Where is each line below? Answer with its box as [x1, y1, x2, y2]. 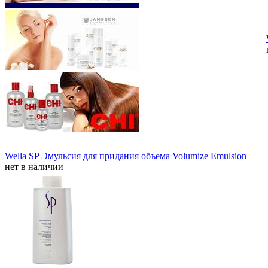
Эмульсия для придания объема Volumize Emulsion [41, 151, 246, 161]
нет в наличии [5, 162, 63, 172]
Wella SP [5, 151, 39, 161]
